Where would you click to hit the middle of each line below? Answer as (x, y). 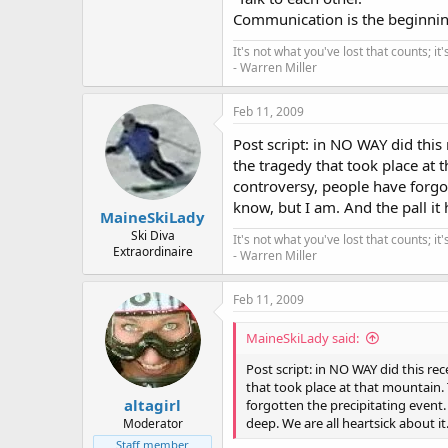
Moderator (152, 424)
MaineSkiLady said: (302, 337)
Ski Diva (152, 236)
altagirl (152, 405)
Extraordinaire (152, 252)
